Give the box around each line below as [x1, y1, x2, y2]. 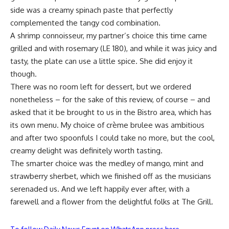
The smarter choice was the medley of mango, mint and [10, 158, 203, 168]
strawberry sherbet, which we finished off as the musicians [10, 171, 211, 181]
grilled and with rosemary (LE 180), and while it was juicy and [10, 43, 217, 53]
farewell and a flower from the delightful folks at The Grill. [10, 197, 213, 207]
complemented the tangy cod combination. [10, 18, 161, 28]
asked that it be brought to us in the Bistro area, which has [10, 107, 212, 117]
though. [10, 69, 37, 79]
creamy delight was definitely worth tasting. [10, 146, 163, 155]
